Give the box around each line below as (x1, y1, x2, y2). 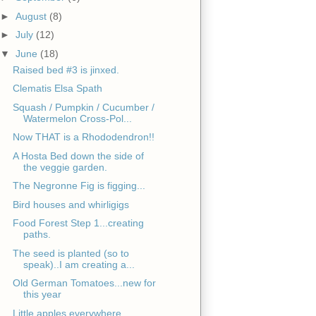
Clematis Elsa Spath (12, 83, 102, 95)
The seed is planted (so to (12, 247, 129, 259)
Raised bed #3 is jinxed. (12, 63, 119, 75)
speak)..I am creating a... (23, 258, 135, 270)
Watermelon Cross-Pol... (23, 112, 132, 124)
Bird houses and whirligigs (12, 198, 129, 210)
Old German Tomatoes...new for (12, 277, 156, 289)
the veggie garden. (23, 161, 107, 173)
